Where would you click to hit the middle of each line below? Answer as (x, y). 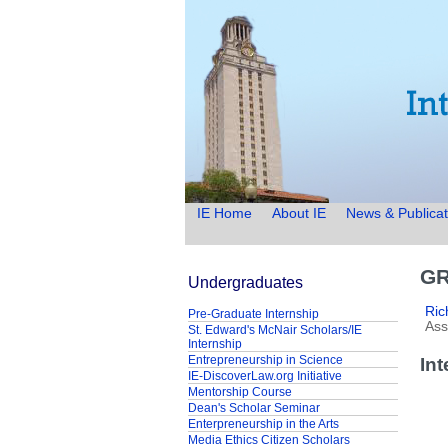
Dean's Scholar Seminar (253, 408)
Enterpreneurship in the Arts (263, 424)
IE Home (226, 213)
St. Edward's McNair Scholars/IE (274, 330)
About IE (298, 213)
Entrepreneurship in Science (265, 360)
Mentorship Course (239, 392)
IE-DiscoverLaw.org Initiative (264, 376)
